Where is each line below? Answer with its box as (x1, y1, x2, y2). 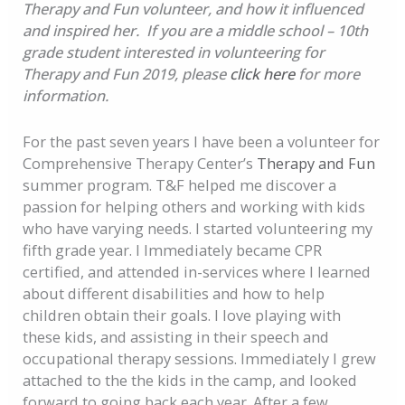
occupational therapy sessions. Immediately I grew (23, 347, 377, 369)
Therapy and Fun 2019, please (23, 63, 231, 85)
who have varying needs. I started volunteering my (23, 217, 373, 239)
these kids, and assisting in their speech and (23, 325, 330, 347)
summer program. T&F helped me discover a (23, 174, 337, 195)
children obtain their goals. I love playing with (23, 304, 342, 325)
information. (23, 85, 109, 107)
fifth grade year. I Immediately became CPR (23, 239, 323, 260)
